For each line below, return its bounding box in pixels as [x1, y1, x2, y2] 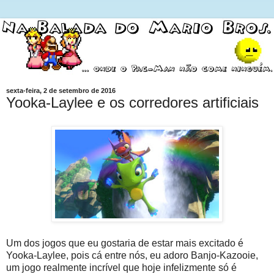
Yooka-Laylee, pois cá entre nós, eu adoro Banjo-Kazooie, [6, 250, 258, 261]
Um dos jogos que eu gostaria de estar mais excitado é [6, 237, 243, 248]
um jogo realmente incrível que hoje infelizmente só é [6, 262, 237, 273]
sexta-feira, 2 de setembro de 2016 [6, 86, 116, 94]
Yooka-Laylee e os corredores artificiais [6, 94, 259, 111]
